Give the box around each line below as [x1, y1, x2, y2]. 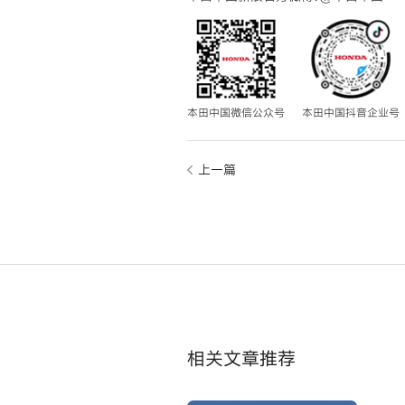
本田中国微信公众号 [186, 106, 285, 120]
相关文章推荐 [186, 347, 296, 370]
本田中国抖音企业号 [302, 106, 400, 120]
